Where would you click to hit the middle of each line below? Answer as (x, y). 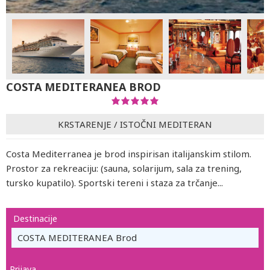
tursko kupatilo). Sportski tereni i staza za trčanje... (115, 183)
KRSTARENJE (85, 124)
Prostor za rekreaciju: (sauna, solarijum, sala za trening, (124, 168)
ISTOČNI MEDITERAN (166, 124)
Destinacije (35, 218)
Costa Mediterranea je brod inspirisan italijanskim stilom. (129, 154)
